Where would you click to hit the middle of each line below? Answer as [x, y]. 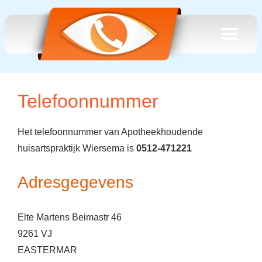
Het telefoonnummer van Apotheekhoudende [110, 132]
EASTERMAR [47, 250]
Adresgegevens [75, 182]
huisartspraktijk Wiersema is [77, 148]
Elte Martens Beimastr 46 [70, 217]
